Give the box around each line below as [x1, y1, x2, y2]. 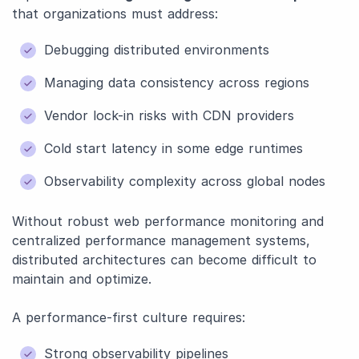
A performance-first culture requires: [12, 309, 245, 325]
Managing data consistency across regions [44, 75, 309, 91]
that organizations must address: [12, 6, 218, 22]
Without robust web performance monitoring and [12, 213, 324, 229]
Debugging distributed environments [44, 42, 269, 58]
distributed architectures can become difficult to [12, 252, 317, 268]
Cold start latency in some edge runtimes [44, 140, 303, 156]
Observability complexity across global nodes [44, 173, 325, 189]
